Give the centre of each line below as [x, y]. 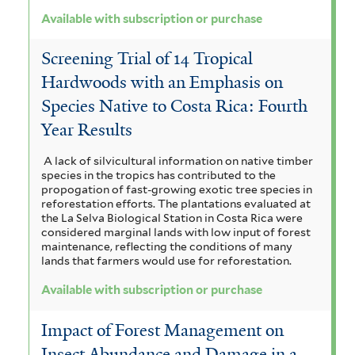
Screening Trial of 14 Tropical [147, 58]
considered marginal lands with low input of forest [176, 232]
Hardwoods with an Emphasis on [162, 82]
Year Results [87, 130]
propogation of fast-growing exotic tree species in [177, 189]
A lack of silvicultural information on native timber [178, 160]
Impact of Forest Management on [162, 330]
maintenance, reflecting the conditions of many [167, 246]
